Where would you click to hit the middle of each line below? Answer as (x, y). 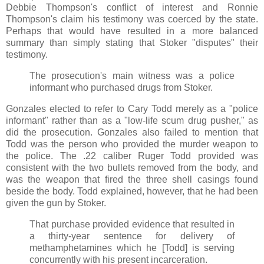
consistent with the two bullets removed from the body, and (132, 167)
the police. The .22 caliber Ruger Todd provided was (132, 156)
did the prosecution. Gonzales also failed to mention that (132, 132)
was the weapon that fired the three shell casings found (132, 179)
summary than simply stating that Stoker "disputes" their (132, 43)
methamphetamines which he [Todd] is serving (132, 247)
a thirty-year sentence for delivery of (132, 236)
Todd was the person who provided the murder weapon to (132, 144)
